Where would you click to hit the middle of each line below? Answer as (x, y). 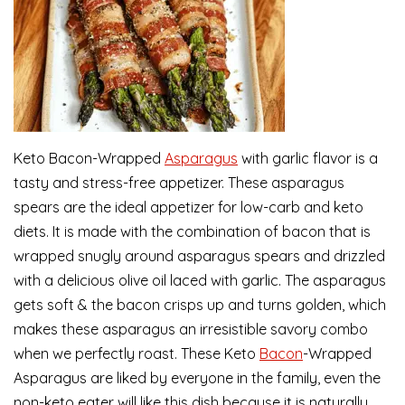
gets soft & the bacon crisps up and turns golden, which (200, 305)
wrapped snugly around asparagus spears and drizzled (199, 256)
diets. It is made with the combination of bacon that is (192, 232)
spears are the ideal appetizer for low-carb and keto (188, 207)
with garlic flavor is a (308, 159)
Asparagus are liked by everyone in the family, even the (197, 378)
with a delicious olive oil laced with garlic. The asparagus (200, 281)
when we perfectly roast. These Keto (137, 354)
